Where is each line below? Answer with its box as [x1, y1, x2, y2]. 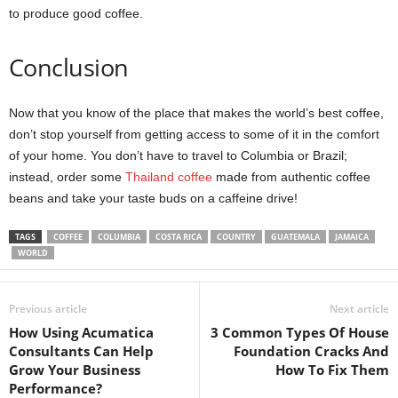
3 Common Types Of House [211, 322, 389, 341]
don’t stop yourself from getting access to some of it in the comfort [9, 126, 379, 141]
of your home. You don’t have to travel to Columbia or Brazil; [9, 147, 347, 163]
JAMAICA [335, 230, 369, 243]
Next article [330, 300, 389, 316]
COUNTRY [217, 230, 256, 243]
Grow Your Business [9, 360, 140, 378]
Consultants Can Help [9, 341, 154, 360]
